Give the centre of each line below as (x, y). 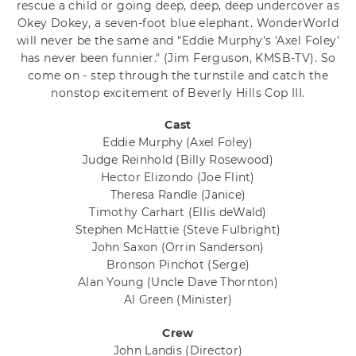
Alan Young (113, 282)
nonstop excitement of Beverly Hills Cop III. (178, 93)
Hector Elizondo (149, 178)
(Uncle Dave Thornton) (213, 282)
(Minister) (205, 300)
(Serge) (229, 265)
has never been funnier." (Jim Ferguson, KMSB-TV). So (178, 58)
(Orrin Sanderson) (213, 248)
